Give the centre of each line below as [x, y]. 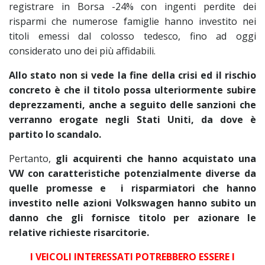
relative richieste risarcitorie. [79, 232]
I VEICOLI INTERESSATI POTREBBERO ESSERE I [132, 257]
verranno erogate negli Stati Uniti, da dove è [132, 119]
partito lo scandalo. [56, 134]
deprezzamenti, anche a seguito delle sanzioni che [132, 105]
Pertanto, [32, 159]
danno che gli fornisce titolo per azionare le [132, 218]
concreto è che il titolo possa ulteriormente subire [132, 90]
